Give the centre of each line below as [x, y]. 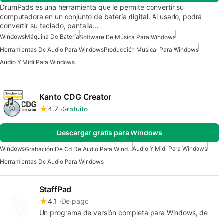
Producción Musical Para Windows [151, 49]
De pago [75, 201]
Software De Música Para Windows [127, 37]
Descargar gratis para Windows [109, 132]
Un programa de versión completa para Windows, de [123, 213]
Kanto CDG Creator [75, 97]
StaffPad [55, 189]
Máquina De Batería [52, 36]
